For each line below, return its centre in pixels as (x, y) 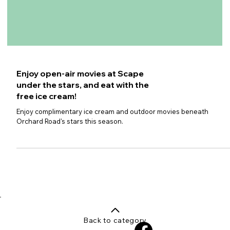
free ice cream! (47, 158)
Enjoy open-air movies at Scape (80, 135)
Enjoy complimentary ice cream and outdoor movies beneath (113, 173)
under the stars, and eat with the (83, 147)
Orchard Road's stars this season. (70, 183)
